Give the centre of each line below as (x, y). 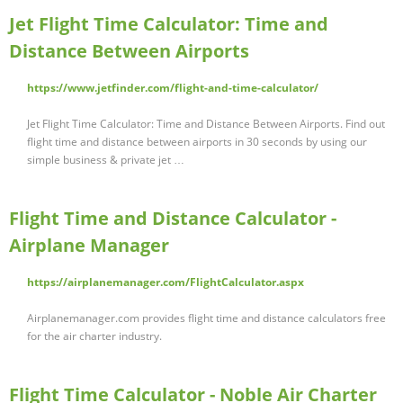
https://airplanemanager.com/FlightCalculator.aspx (166, 282)
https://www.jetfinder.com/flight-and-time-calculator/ (173, 88)
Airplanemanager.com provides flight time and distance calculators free (206, 318)
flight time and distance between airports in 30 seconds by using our (197, 142)
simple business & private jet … (106, 160)
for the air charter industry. (94, 336)
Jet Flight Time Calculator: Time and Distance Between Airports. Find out (206, 124)
